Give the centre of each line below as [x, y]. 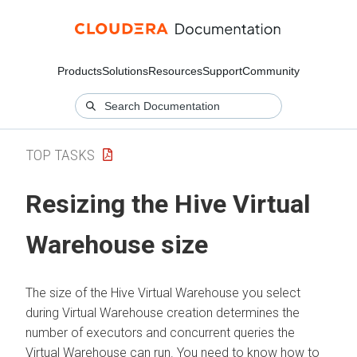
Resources [175, 71]
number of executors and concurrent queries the [160, 332]
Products [80, 71]
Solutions [125, 71]
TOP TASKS [60, 155]
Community [271, 71]
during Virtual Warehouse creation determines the [163, 312]
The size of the [68, 292]
